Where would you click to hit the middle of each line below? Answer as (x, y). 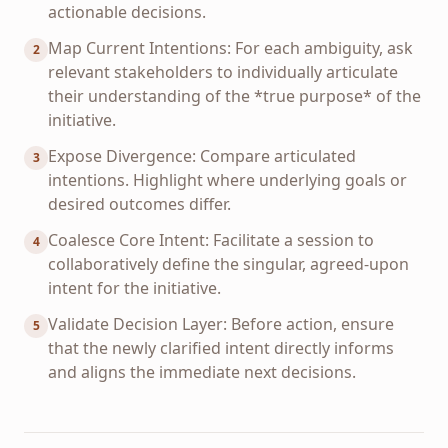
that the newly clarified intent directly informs (221, 348)
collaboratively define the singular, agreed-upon (228, 264)
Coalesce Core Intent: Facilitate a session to (211, 240)
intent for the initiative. (134, 288)
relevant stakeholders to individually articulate (223, 72)
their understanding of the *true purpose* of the (234, 96)
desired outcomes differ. (139, 204)
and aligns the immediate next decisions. (202, 372)
